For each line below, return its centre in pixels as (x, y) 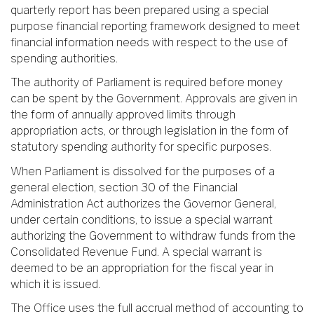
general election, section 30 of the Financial (124, 187)
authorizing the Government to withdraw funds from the (153, 235)
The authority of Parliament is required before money (146, 83)
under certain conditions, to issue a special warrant (142, 219)
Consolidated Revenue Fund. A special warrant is (136, 252)
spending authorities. (64, 58)
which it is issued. (55, 284)
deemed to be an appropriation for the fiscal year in (142, 268)
